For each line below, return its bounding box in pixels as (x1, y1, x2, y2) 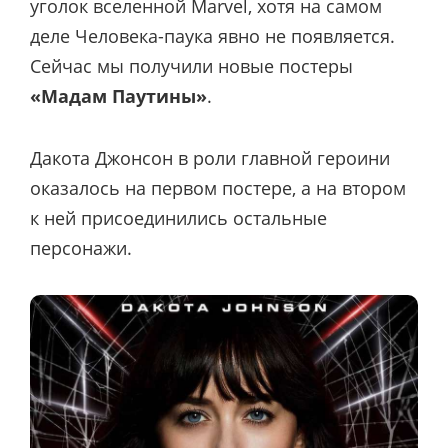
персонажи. (30, 235, 132, 260)
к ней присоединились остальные (30, 205, 327, 230)
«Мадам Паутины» (30, 83, 207, 108)
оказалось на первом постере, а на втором (30, 175, 406, 200)
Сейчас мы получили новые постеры (30, 53, 353, 78)
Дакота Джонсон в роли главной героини (30, 145, 390, 170)
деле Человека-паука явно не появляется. (30, 23, 395, 48)
